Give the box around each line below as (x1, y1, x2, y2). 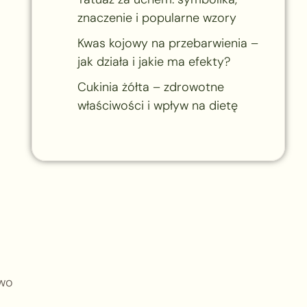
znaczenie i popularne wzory (77, 9, 236, 26)
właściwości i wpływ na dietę (77, 97, 238, 114)
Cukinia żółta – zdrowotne (77, 78, 224, 95)
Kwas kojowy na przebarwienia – (77, 34, 258, 51)
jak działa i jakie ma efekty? (77, 53, 230, 70)
